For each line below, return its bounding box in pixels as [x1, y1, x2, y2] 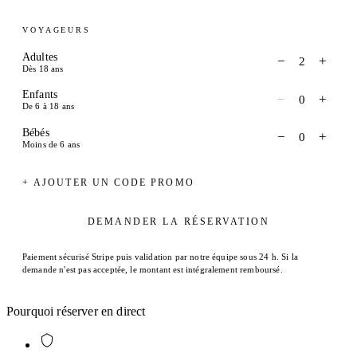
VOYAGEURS [22, 25, 91, 34]
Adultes [22, 49, 58, 63]
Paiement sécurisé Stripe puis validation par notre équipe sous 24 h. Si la [22, 251, 298, 261]
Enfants [22, 88, 58, 101]
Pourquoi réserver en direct [6, 304, 146, 318]
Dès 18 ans [22, 63, 64, 73]
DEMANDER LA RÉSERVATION [87, 215, 270, 227]
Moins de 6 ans [22, 139, 80, 149]
